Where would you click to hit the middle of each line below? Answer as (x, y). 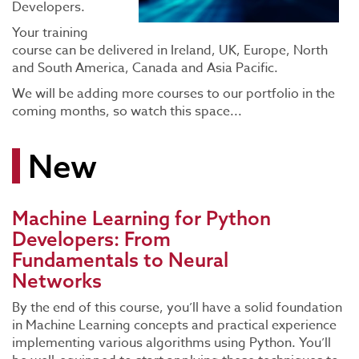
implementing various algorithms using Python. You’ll (171, 343)
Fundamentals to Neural (120, 260)
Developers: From (91, 239)
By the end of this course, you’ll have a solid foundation (177, 308)
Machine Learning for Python (141, 218)
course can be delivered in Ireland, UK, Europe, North (170, 50)
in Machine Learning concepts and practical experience (174, 325)
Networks (57, 280)
